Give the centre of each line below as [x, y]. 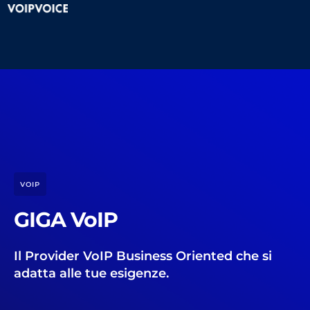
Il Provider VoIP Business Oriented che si [143, 256]
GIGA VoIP [66, 220]
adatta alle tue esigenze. [91, 274]
